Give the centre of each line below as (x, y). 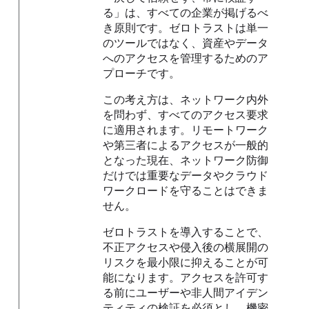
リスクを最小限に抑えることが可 (186, 262)
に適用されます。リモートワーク (186, 130)
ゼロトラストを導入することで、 (186, 232)
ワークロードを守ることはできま (186, 191)
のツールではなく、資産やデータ (186, 43)
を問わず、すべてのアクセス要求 (186, 115)
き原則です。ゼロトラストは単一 (186, 28)
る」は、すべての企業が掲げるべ (186, 13)
